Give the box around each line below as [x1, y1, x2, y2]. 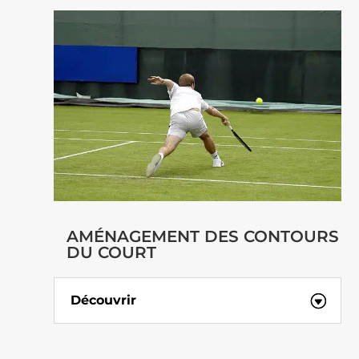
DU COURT [66, 242, 156, 262]
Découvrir [71, 292, 137, 308]
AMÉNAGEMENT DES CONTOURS [66, 226, 339, 246]
